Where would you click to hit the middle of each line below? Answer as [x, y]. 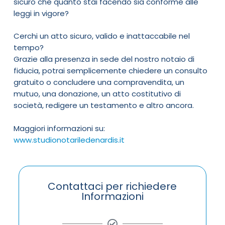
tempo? [28, 48]
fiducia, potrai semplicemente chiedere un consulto [110, 71]
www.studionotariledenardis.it [69, 140]
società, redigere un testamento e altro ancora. [103, 105]
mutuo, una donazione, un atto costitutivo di [97, 94]
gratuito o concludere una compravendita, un [99, 82]
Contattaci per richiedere [113, 186]
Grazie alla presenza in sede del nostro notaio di [104, 59]
